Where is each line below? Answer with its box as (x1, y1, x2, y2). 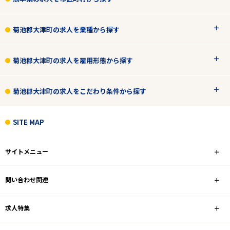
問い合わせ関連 (5, 175, 48, 184)
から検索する (112, 29, 152, 40)
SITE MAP (13, 117, 44, 127)
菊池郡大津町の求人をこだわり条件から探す (13, 86, 146, 96)
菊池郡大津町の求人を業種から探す (13, 24, 120, 34)
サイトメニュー (5, 146, 48, 156)
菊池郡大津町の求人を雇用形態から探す (13, 55, 133, 65)
